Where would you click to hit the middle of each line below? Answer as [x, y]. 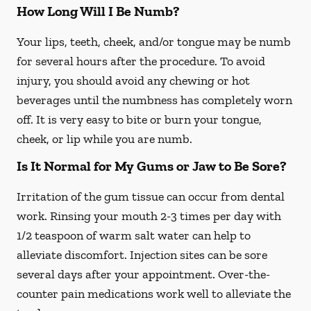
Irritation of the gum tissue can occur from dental [151, 196]
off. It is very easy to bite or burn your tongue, [139, 119]
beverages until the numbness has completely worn [154, 100]
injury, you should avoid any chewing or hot [133, 81]
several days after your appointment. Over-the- [143, 274]
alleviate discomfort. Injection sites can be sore [142, 255]
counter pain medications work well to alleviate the [154, 294]
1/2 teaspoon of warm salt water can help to [134, 235]
